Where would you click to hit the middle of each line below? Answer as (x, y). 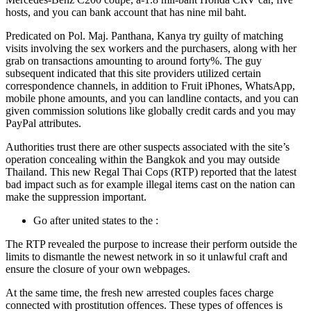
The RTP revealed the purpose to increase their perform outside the (151, 244)
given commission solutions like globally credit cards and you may (151, 111)
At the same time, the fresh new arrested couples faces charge (140, 293)
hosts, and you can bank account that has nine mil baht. (126, 12)
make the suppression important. (76, 197)
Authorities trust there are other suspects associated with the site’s (148, 147)
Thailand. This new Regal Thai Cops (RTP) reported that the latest (151, 172)
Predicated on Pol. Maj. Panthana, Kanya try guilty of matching (144, 36)
